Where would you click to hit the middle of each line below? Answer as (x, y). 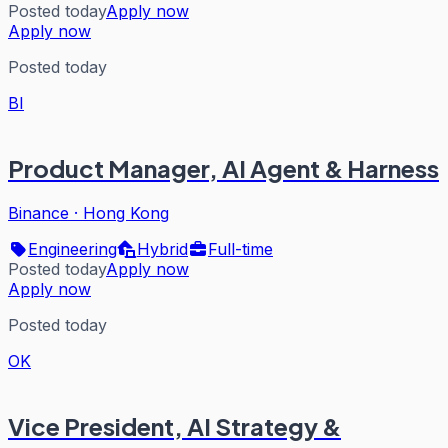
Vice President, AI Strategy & (174, 425)
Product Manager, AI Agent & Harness (223, 168)
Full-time (240, 249)
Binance (38, 213)
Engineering (72, 249)
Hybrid (162, 249)
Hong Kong (126, 213)
